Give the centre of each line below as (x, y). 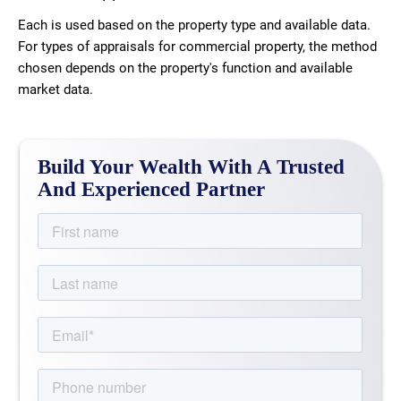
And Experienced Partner (152, 190)
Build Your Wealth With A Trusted (192, 167)
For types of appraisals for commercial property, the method (197, 47)
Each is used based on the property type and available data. (194, 26)
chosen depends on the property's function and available (185, 68)
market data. (55, 90)
